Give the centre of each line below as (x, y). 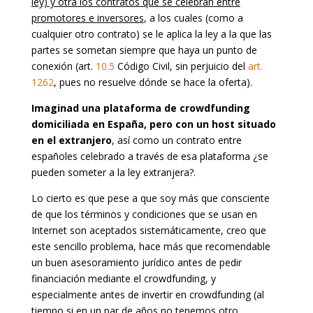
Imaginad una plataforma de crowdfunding (140, 108)
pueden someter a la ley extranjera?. (113, 172)
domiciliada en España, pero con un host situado (153, 124)
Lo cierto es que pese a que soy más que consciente (150, 198)
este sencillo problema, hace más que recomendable (151, 246)
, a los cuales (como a (193, 17)
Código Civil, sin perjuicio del (181, 66)
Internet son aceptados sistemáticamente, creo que (148, 230)
